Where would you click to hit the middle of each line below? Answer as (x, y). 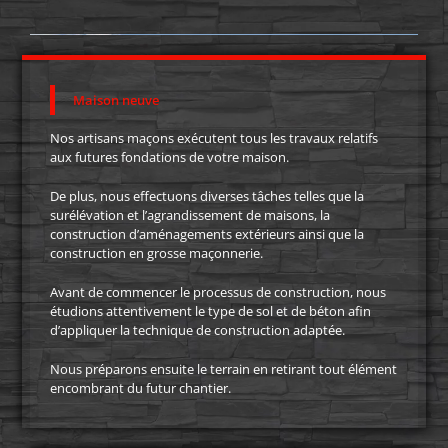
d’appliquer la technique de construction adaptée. (197, 330)
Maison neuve (115, 99)
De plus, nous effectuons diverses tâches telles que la (206, 196)
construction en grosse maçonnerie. (156, 253)
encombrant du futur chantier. (140, 388)
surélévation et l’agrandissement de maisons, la (189, 215)
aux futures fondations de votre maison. (169, 157)
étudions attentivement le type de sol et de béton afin (210, 311)
